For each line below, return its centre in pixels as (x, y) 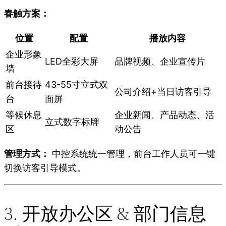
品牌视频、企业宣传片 (160, 62)
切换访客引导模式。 (45, 168)
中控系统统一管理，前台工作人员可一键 (132, 154)
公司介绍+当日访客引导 (163, 92)
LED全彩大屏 (72, 62)
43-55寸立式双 (76, 85)
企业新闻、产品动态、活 (164, 115)
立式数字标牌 (72, 122)
